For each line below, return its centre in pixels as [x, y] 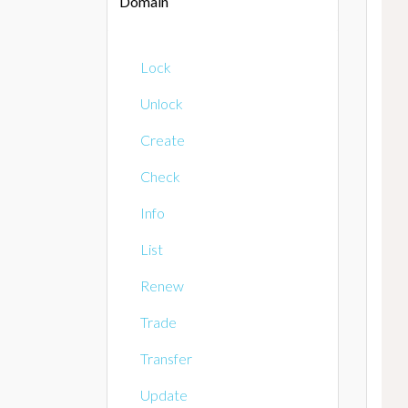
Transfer [166, 358]
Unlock [162, 103]
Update [164, 394]
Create [163, 139]
